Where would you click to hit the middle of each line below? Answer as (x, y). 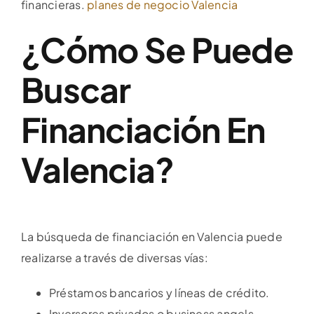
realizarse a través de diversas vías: (115, 258)
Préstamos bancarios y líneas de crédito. (159, 293)
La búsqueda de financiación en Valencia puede (152, 237)
